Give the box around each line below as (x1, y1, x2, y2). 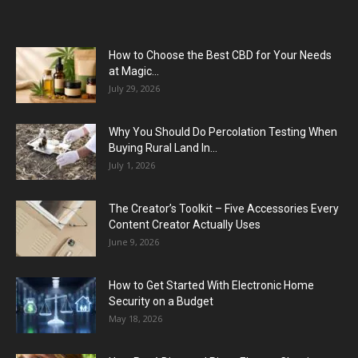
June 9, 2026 (109, 235, 159, 248)
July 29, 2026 (109, 82, 160, 94)
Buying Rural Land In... (109, 141, 217, 154)
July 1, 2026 (109, 158, 155, 171)
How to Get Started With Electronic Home (109, 278, 314, 292)
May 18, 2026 (109, 312, 162, 324)
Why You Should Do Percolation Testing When (109, 125, 337, 138)
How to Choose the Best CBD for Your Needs (109, 48, 332, 62)
